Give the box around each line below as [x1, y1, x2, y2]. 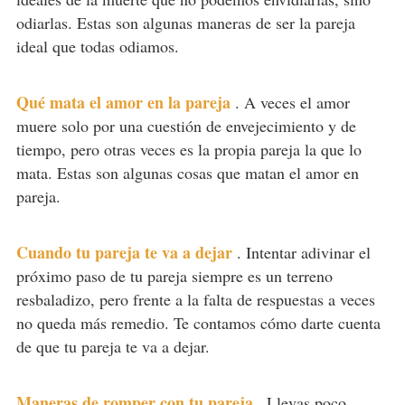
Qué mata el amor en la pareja [15, 90, 231, 115]
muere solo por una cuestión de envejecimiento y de [15, 115, 356, 137]
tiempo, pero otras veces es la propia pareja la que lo [15, 138, 362, 161]
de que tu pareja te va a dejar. [15, 335, 210, 358]
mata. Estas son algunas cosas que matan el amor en [15, 162, 359, 184]
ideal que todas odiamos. [15, 35, 179, 58]
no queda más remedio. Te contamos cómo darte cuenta [15, 312, 381, 334]
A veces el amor [243, 91, 350, 114]
